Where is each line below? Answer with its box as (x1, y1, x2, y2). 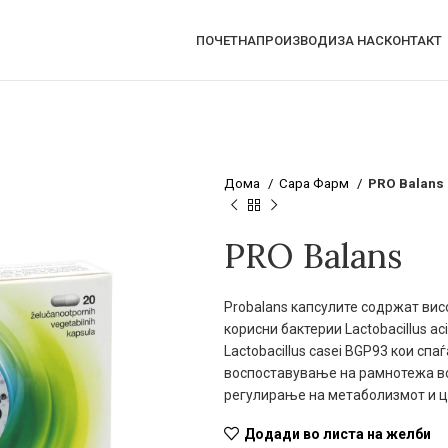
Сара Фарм (279, 176, 352, 191)
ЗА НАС (336, 32, 384, 48)
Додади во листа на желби (243, 425, 431, 442)
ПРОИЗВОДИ (255, 32, 337, 48)
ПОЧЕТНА (195, 32, 256, 48)
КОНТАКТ (383, 32, 442, 48)
